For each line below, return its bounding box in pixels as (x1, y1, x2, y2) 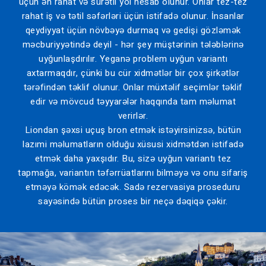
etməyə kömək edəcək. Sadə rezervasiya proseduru (26, 180, 240, 194)
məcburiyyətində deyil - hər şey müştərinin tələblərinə (22, 38, 244, 52)
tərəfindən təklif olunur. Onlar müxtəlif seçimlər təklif (23, 81, 243, 94)
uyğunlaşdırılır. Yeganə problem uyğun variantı (39, 52, 227, 66)
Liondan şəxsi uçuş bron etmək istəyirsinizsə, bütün (24, 123, 242, 137)
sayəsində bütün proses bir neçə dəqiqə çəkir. (38, 195, 228, 208)
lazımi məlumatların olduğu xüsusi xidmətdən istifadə (23, 138, 243, 151)
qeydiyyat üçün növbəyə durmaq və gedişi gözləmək (25, 24, 241, 37)
